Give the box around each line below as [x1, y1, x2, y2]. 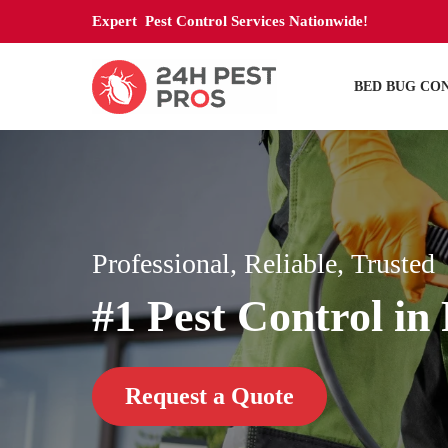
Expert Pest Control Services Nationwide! [92, 13, 368, 29]
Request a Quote [125, 382, 294, 409]
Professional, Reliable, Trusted [92, 248, 435, 280]
